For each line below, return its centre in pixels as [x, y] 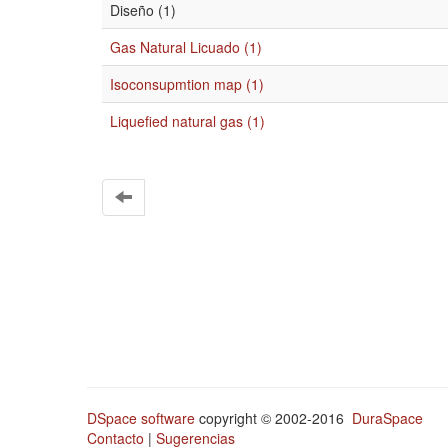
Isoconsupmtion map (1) [187, 84]
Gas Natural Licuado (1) [186, 47]
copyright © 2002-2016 [273, 418]
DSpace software [141, 418]
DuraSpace [387, 418]
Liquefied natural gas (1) [187, 121]
